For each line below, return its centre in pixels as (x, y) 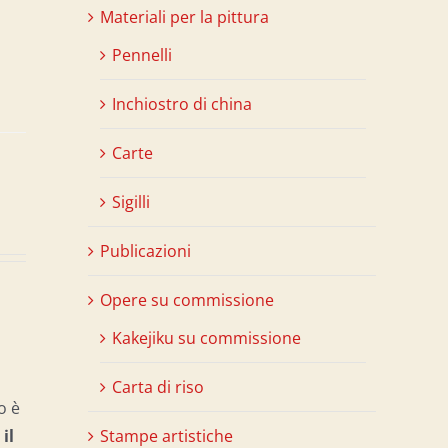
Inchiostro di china (182, 103)
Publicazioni (145, 250)
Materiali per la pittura (184, 16)
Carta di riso (158, 386)
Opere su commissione (187, 299)
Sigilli (131, 201)
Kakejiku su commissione (206, 337)
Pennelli (142, 54)
